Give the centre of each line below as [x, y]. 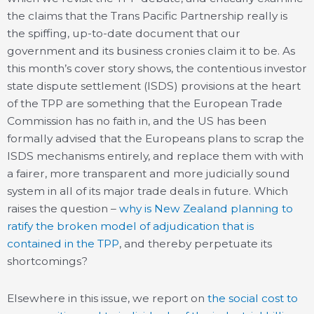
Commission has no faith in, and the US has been [137, 121]
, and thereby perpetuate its [196, 244]
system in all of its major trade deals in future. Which [148, 191]
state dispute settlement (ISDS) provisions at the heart [154, 86]
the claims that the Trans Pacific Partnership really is [147, 16]
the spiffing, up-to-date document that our [124, 34]
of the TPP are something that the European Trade [145, 104]
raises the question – [63, 209]
